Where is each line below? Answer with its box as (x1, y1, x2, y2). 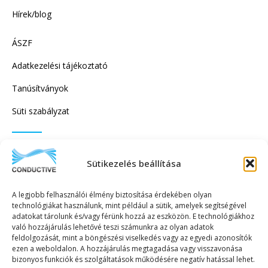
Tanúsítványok (12, 82, 68, 94)
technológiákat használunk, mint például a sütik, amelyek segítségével (12, 200, 246, 211)
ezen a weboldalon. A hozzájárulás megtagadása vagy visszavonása (12, 243, 242, 254)
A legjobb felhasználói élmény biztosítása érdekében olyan (12, 190, 212, 200)
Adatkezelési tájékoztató (12, 59, 108, 71)
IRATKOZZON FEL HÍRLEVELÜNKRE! (12, 145, 176, 159)
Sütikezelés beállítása (87, 157, 181, 169)
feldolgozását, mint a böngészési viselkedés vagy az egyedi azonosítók (12, 233, 252, 243)
